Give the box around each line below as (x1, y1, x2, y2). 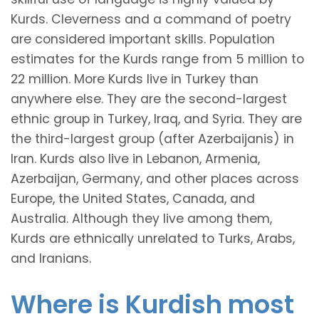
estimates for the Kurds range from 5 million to (11, 50, 304, 68)
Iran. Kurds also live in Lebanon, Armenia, (11, 150, 260, 167)
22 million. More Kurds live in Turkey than (11, 70, 258, 88)
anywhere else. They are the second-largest (11, 90, 287, 108)
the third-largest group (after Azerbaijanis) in (11, 130, 294, 147)
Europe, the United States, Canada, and (11, 189, 255, 207)
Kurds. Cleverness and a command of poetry (11, 10, 291, 28)
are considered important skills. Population (11, 30, 275, 48)
